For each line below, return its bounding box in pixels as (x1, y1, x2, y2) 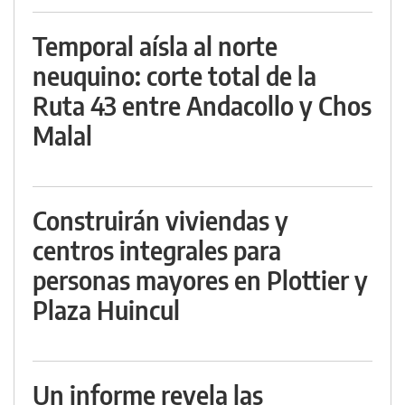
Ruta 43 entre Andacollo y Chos (33, 89, 372, 122)
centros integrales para (33, 234, 281, 267)
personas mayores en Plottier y (33, 264, 368, 297)
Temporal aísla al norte (33, 30, 278, 62)
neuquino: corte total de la (33, 60, 316, 92)
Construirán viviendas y (33, 204, 288, 237)
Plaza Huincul (33, 294, 180, 326)
